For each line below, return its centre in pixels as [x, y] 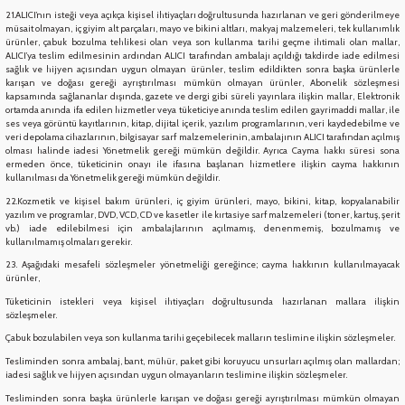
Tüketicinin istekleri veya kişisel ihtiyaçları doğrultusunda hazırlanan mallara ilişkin [202, 301]
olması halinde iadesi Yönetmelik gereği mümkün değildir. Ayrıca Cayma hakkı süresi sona [202, 151]
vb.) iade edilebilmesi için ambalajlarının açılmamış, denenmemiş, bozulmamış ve [202, 228]
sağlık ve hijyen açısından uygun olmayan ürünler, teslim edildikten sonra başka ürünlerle [202, 70]
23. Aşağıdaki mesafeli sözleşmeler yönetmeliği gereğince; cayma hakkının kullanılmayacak [202, 265]
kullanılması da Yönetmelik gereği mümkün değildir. [113, 178]
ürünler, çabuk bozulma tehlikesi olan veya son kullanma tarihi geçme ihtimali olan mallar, [202, 42]
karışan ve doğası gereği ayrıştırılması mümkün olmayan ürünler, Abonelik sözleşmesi [202, 83]
